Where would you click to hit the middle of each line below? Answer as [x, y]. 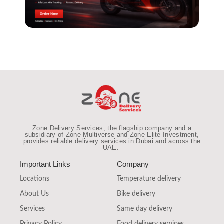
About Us [34, 194]
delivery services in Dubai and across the [138, 141]
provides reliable [49, 141]
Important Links [45, 164]
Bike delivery [136, 194]
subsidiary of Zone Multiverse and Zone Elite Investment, [112, 135]
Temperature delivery [149, 179]
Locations [35, 179]
